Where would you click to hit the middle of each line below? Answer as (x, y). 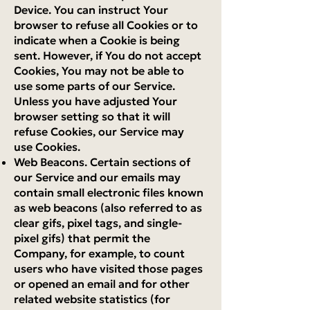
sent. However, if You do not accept (108, 55)
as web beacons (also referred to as (108, 208)
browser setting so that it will (92, 116)
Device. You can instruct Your (91, 10)
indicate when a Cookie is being (97, 40)
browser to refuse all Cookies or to (106, 25)
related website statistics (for (92, 299)
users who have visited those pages (108, 268)
